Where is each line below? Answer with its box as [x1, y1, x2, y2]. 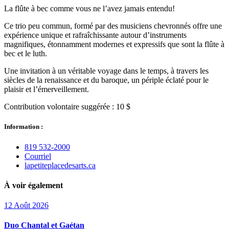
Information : [4, 123, 43, 131]
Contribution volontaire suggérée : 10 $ [4, 102, 130, 111]
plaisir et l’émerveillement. [4, 85, 89, 94]
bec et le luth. [4, 49, 47, 58]
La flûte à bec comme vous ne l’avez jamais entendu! [4, 4, 175, 13]
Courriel [25, 151, 51, 161]
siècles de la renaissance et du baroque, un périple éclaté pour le [4, 76, 209, 85]
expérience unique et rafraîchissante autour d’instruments [4, 31, 187, 40]
